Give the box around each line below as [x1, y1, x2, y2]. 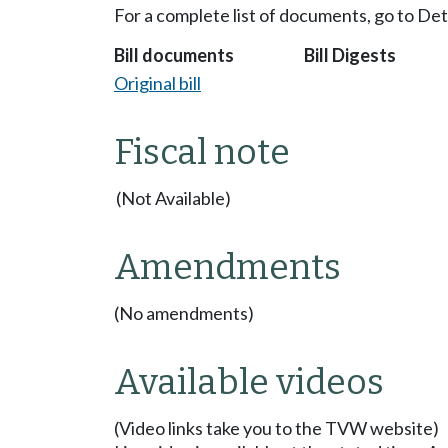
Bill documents [114, 44, 234, 67]
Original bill [114, 71, 201, 94]
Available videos [114, 360, 384, 403]
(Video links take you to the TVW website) [114, 416, 439, 439]
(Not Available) [116, 186, 232, 209]
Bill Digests [304, 44, 396, 67]
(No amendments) [114, 301, 254, 324]
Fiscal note [114, 130, 290, 173]
